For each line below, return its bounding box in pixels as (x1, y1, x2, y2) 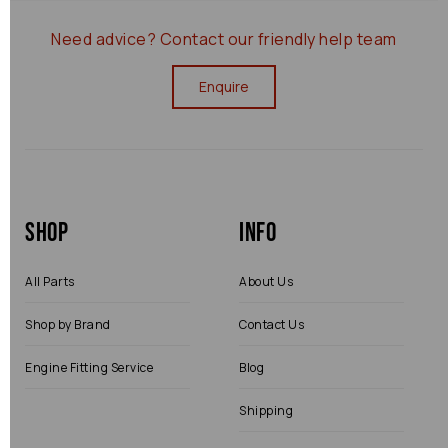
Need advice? (51, 28, 160, 50)
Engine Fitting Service (25, 359, 153, 376)
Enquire (199, 77, 249, 96)
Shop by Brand (25, 316, 111, 333)
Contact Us (239, 316, 304, 333)
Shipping (239, 402, 293, 419)
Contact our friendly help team (159, 28, 397, 50)
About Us (239, 273, 293, 290)
